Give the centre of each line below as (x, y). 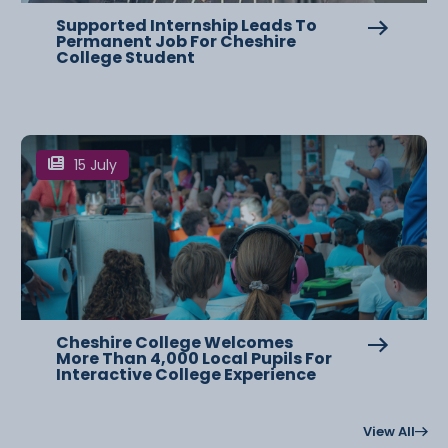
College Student (127, 57)
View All (389, 431)
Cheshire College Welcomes (174, 342)
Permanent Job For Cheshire (176, 41)
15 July (95, 164)
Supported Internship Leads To (186, 25)
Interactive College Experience (189, 374)
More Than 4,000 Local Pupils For (194, 358)
